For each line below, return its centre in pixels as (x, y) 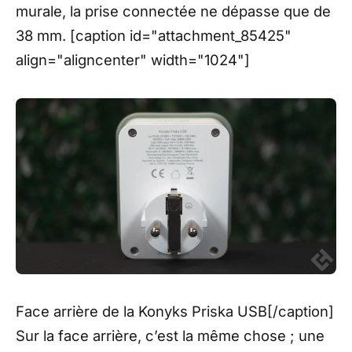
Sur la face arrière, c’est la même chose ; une (170, 336)
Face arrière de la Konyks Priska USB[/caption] (175, 312)
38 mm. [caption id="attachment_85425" (154, 36)
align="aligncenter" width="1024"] (133, 60)
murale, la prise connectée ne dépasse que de (173, 11)
